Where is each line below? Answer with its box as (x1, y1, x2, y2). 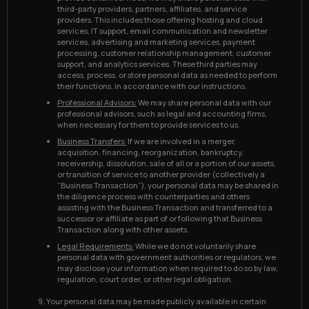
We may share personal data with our (137, 97, 271, 108)
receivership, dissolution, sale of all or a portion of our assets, (57, 158, 276, 168)
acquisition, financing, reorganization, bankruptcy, (57, 147, 243, 157)
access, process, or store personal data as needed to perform (57, 70, 277, 80)
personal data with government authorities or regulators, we (57, 252, 276, 262)
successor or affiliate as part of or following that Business (57, 213, 262, 223)
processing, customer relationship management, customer (57, 48, 271, 58)
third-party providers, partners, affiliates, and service (57, 3, 247, 14)
